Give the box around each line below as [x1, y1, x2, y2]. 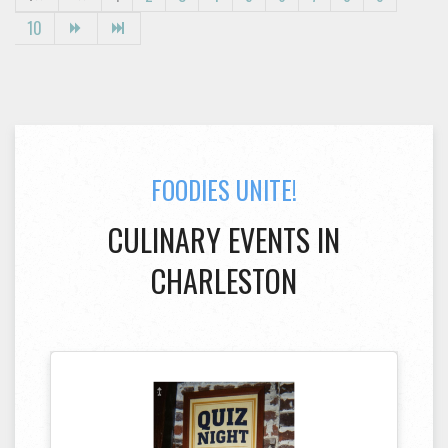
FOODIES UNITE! [151, 171, 297, 209]
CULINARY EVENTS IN [108, 217, 340, 263]
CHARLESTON [151, 258, 297, 304]
